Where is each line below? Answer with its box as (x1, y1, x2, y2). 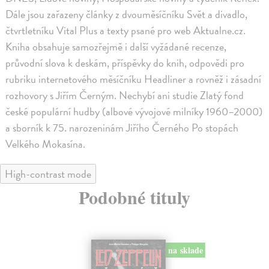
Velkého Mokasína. (5, 136, 86, 153)
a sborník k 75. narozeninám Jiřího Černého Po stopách (5, 119, 239, 136)
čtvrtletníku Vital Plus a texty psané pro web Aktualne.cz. (5, 22, 246, 39)
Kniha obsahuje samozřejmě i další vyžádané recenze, (5, 38, 227, 55)
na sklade (168, 243, 203, 256)
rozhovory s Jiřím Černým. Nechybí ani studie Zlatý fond (5, 87, 244, 104)
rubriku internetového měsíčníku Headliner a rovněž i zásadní (5, 71, 262, 88)
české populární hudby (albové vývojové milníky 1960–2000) (5, 103, 263, 120)
